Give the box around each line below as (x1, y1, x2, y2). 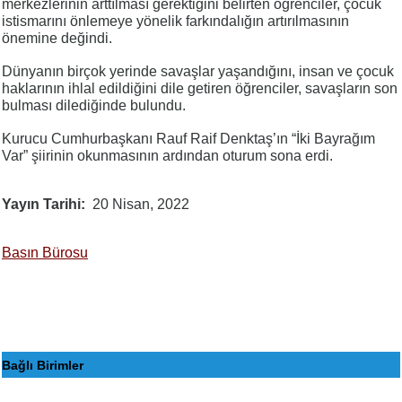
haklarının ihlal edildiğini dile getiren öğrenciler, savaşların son (2, 81, 398, 97)
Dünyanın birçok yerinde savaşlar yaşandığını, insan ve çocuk (2, 64, 394, 80)
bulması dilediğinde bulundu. (2, 98, 186, 114)
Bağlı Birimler (2, 357, 83, 372)
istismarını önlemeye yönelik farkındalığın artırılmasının (2, 13, 349, 30)
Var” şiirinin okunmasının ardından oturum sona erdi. (2, 148, 333, 164)
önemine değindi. (2, 31, 112, 47)
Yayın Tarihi (2, 197, 81, 213)
